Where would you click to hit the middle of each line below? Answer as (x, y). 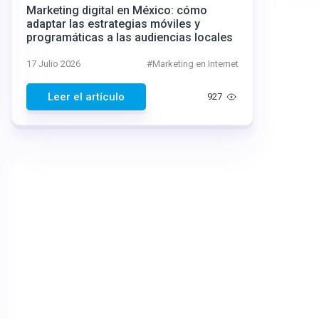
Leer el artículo (86, 97)
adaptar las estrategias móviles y (113, 24)
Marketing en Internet (195, 64)
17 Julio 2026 (53, 64)
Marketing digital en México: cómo (117, 10)
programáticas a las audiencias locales (130, 37)
